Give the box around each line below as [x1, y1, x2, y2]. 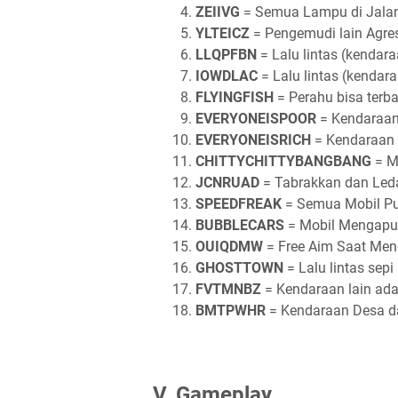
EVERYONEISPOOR [195, 110, 316, 127]
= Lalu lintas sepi [283, 259, 394, 276]
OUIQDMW [195, 238, 263, 255]
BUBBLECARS [195, 217, 284, 234]
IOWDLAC [195, 68, 258, 84]
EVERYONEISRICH [195, 131, 311, 148]
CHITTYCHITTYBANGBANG [195, 153, 371, 170]
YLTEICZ [195, 25, 250, 42]
